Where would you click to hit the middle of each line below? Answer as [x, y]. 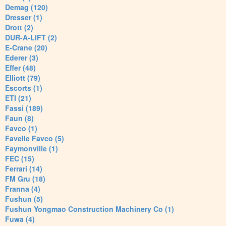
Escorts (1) [24, 88]
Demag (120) [26, 7]
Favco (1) [21, 128]
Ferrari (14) [24, 169]
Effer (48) [20, 68]
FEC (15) [20, 159]
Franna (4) [23, 189]
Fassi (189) [24, 108]
